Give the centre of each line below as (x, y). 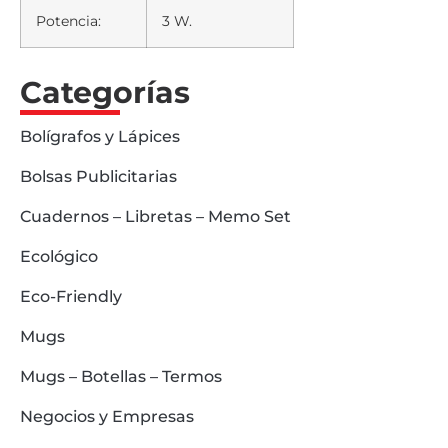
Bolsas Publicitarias (98, 176)
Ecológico (59, 256)
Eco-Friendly (71, 296)
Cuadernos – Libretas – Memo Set (155, 216)
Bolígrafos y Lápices (100, 136)
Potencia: (68, 20)
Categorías (105, 92)
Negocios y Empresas (107, 416)
